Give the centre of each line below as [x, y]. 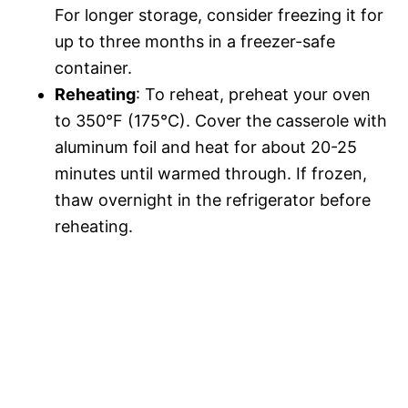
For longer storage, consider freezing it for [219, 15]
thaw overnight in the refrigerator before [213, 200]
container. [93, 68]
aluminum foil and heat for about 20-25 [206, 148]
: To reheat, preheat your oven [253, 95]
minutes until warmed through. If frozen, [211, 174]
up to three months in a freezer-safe [195, 42]
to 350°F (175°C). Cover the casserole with [221, 121]
